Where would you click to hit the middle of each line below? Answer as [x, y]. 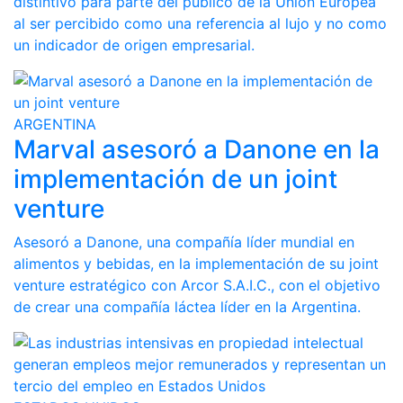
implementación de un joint [175, 179]
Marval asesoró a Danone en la [197, 150]
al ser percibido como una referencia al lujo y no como [200, 24]
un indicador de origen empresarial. [134, 45]
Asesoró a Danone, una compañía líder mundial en [184, 242]
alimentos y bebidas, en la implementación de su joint [196, 264]
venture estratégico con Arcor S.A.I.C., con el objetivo [197, 286]
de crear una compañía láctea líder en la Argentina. [187, 307]
